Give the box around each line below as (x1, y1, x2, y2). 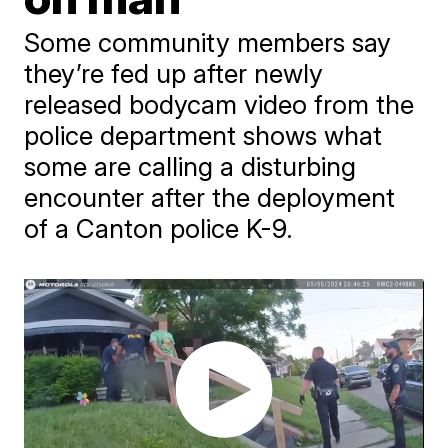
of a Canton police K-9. (24, 213, 294, 244)
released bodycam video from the (24, 89, 415, 120)
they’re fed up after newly (24, 58, 324, 89)
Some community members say (24, 27, 392, 58)
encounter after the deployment (24, 182, 396, 213)
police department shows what (24, 120, 383, 151)
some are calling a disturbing (24, 151, 357, 182)
